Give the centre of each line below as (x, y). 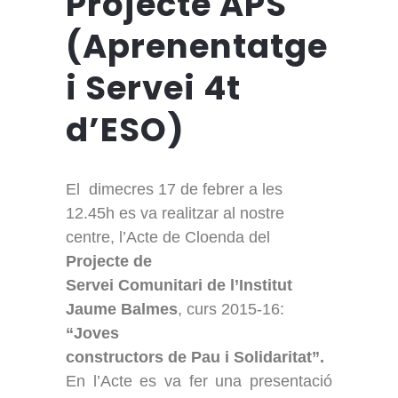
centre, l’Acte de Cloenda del (168, 237)
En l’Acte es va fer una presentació (199, 381)
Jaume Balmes (122, 309)
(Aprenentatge (197, 46)
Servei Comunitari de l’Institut (179, 285)
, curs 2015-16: (231, 309)
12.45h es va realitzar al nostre (175, 213)
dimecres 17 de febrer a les (186, 189)
